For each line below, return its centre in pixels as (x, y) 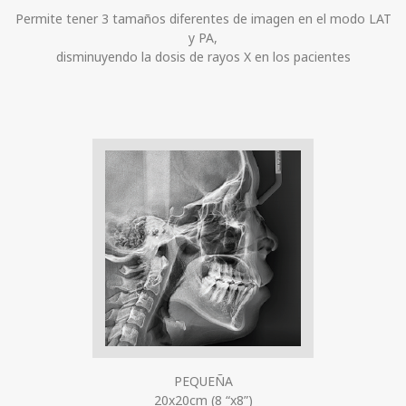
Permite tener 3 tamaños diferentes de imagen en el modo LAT (203, 19)
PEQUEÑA (203, 382)
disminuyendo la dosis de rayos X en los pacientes (203, 57)
